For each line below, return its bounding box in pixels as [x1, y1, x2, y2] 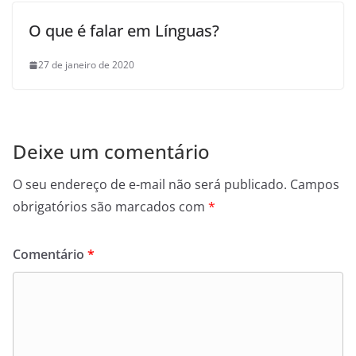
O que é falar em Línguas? [29, 20, 219, 42]
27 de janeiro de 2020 [38, 58, 134, 72]
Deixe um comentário [13, 138, 210, 165]
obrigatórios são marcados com [13, 198, 208, 216]
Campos [290, 176, 339, 194]
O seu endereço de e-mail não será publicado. [13, 176, 287, 194]
